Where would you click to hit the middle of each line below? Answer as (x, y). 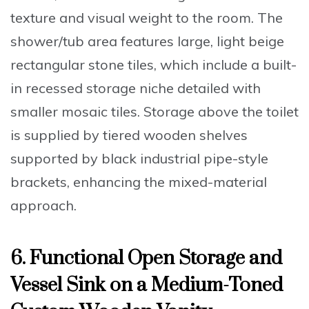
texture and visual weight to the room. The (147, 17)
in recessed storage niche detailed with (136, 88)
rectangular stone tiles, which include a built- (153, 64)
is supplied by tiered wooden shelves (129, 134)
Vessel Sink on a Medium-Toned (147, 285)
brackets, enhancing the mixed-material (139, 181)
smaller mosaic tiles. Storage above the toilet (154, 111)
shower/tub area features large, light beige (147, 41)
